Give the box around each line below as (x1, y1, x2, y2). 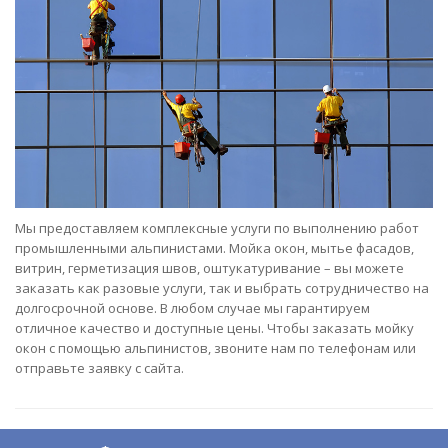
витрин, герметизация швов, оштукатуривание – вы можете (15, 259, 404, 278)
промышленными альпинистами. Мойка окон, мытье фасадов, (15, 239, 414, 258)
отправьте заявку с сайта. (15, 359, 184, 378)
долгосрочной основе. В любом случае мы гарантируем (15, 299, 370, 318)
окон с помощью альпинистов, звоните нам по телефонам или (15, 339, 416, 358)
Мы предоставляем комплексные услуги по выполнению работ (15, 219, 419, 238)
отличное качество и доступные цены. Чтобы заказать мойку (15, 319, 414, 338)
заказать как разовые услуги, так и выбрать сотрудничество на (15, 279, 429, 298)
